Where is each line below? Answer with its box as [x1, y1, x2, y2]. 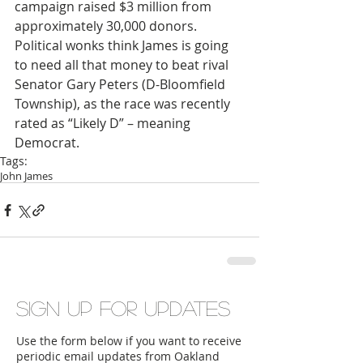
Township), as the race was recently [15, 95, 233, 113]
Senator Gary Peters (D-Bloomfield [15, 75, 228, 93]
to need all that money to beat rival [15, 56, 232, 74]
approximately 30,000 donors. [15, 17, 200, 35]
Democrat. [15, 134, 79, 152]
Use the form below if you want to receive [16, 333, 241, 348]
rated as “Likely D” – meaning [15, 114, 194, 132]
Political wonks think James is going [15, 36, 232, 54]
